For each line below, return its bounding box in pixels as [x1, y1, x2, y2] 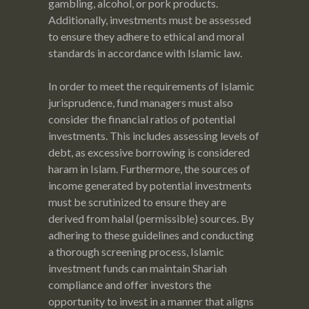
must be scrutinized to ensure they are [48, 195, 226, 208]
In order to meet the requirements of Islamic [48, 79, 255, 92]
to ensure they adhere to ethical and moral [48, 29, 244, 43]
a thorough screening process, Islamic [48, 244, 224, 258]
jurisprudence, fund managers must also [48, 95, 233, 109]
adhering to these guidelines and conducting [48, 228, 254, 241]
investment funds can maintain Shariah [48, 261, 227, 275]
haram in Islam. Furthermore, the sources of [48, 161, 250, 175]
